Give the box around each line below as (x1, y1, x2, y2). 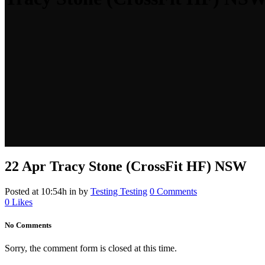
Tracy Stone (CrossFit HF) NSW (46, 158, 247, 174)
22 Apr (5, 158, 46, 174)
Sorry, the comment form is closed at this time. (5, 243, 177, 254)
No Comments (5, 220, 51, 230)
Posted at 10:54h (5, 186, 67, 196)
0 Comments (150, 186, 197, 196)
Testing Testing (91, 186, 147, 196)
